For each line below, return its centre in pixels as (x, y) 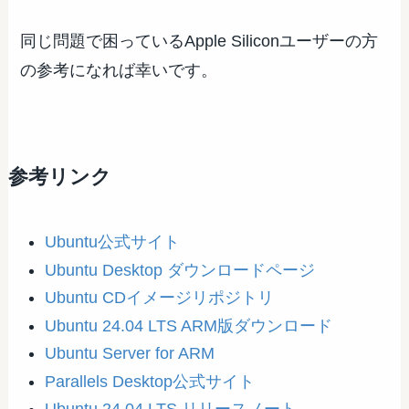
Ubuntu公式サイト (113, 242)
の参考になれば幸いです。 (119, 71)
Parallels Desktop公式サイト (150, 381)
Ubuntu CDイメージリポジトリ (160, 298)
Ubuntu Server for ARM (130, 354)
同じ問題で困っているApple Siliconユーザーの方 (199, 42)
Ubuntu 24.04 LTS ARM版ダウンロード (189, 325)
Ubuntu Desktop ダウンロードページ (180, 270)
